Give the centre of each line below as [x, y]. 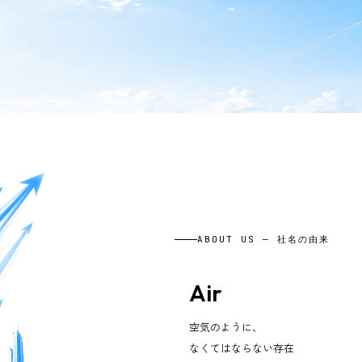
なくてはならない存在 [241, 347]
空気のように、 [225, 326]
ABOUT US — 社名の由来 [263, 239]
